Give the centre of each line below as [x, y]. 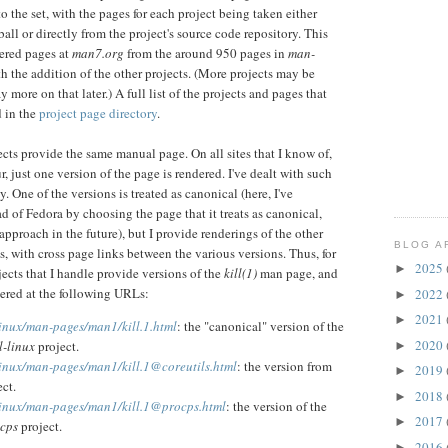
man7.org [98, 53]
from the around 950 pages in [206, 53]
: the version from [284, 366]
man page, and [297, 273]
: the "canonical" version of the [260, 326]
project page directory [98, 113]
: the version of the [276, 406]
